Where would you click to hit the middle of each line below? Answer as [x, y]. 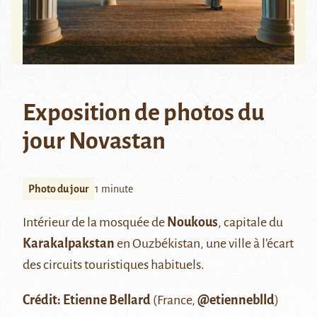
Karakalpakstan [69, 244]
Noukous [192, 223]
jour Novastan [94, 141]
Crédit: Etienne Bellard [87, 300]
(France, [174, 300]
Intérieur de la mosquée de [95, 223]
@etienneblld [236, 300]
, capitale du [250, 223]
